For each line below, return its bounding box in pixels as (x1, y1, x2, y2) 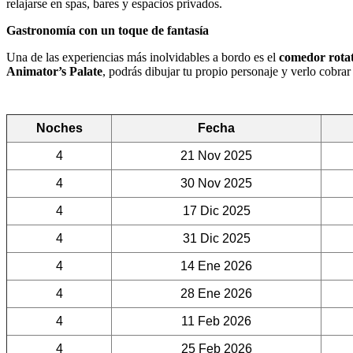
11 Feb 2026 (181, 314, 251, 329)
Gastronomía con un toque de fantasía (6, 24, 209, 38)
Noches (35, 121, 83, 136)
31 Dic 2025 (182, 232, 251, 246)
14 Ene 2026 (180, 259, 252, 273)
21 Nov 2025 (180, 149, 252, 163)
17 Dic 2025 (182, 204, 251, 218)
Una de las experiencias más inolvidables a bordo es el (6, 50, 279, 65)
